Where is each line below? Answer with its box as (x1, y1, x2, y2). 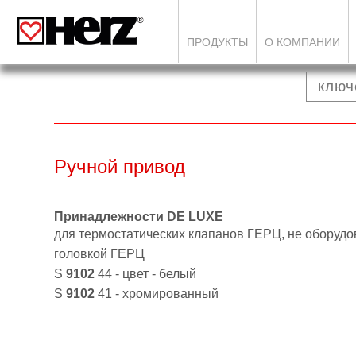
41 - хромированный (98, 287, 219, 300)
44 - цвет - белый (98, 267, 196, 281)
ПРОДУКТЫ (187, 36, 248, 48)
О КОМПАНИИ (265, 36, 340, 48)
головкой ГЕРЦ (54, 247, 145, 261)
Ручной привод (54, 156, 185, 177)
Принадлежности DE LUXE (54, 210, 223, 223)
